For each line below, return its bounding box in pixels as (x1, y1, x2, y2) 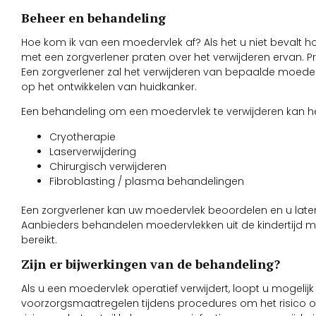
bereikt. (21, 232, 57, 247)
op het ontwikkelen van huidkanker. (21, 79, 197, 94)
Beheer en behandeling (21, 8, 166, 26)
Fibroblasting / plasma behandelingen (49, 174, 244, 188)
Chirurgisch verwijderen (49, 159, 166, 174)
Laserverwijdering (49, 144, 136, 159)
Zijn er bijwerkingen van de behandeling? (21, 255, 280, 273)
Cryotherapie (49, 129, 116, 144)
